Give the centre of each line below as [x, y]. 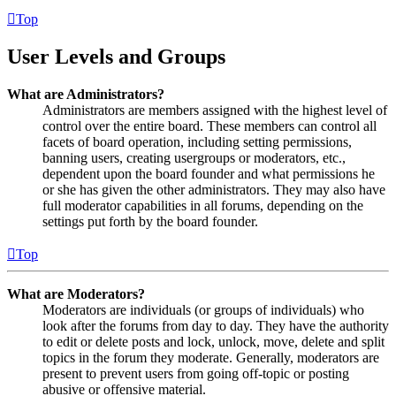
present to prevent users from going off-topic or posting [196, 374]
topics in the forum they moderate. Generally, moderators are [211, 358]
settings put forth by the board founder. [150, 222]
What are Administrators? [86, 95]
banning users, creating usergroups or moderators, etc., [194, 158]
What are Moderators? [76, 294]
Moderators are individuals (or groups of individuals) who [203, 310]
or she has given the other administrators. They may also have [214, 190]
